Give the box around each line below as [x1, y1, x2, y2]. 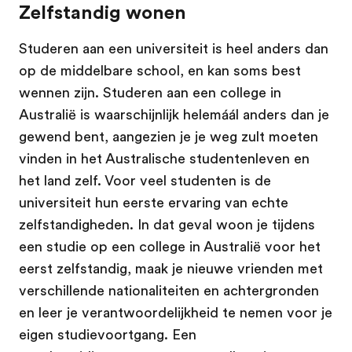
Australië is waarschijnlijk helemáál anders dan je [19, 106, 329, 123]
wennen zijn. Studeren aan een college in [19, 84, 281, 101]
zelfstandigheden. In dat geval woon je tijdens [19, 216, 315, 233]
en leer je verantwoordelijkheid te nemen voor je [19, 304, 332, 321]
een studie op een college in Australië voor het [19, 238, 321, 255]
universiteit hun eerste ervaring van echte [19, 194, 288, 211]
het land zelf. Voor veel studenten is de [19, 172, 271, 189]
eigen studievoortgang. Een [19, 326, 196, 343]
